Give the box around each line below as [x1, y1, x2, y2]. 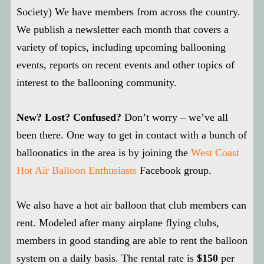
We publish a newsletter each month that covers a [16, 24, 229, 35]
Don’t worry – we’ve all [121, 111, 228, 123]
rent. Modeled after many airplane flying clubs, [16, 217, 219, 229]
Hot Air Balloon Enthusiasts [16, 164, 137, 176]
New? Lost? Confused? [16, 111, 121, 123]
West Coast [191, 147, 239, 159]
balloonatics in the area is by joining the [16, 147, 191, 159]
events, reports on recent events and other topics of [16, 59, 235, 71]
